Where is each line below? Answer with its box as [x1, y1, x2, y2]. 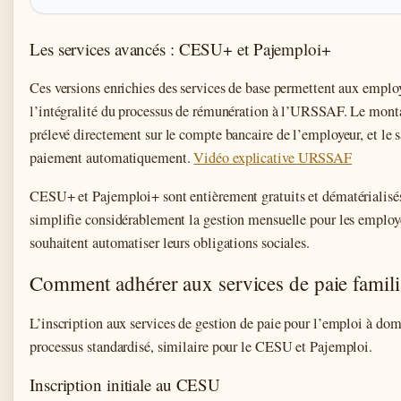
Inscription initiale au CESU [30, 373, 221, 397]
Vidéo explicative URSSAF [193, 148, 353, 168]
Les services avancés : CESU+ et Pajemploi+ [30, 38, 331, 61]
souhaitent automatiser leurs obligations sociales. [30, 233, 310, 253]
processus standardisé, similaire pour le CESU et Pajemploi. [30, 337, 373, 357]
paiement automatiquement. [30, 148, 194, 168]
